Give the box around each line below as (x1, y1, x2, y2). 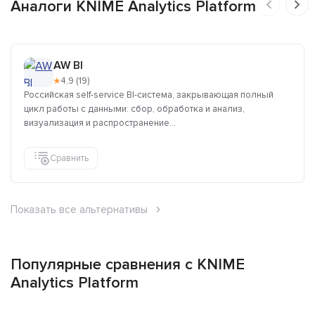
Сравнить (50, 152, 89, 164)
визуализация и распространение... (24, 117, 176, 129)
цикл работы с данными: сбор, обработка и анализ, (24, 103, 245, 115)
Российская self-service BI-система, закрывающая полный (24, 89, 274, 101)
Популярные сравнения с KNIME (11, 255, 245, 275)
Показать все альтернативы (11, 203, 148, 217)
